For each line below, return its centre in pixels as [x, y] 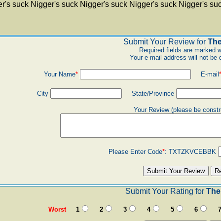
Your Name [59, 74]
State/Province [149, 93]
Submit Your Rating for [166, 191]
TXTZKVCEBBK [193, 152]
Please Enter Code [135, 152]
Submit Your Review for [166, 42]
